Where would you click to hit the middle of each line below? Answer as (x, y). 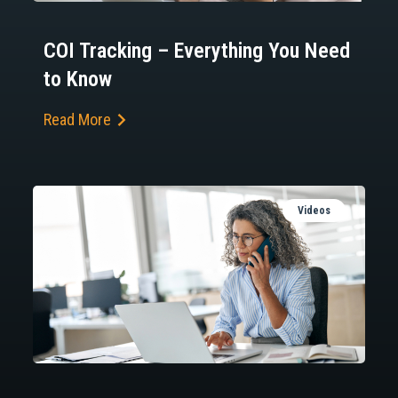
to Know (78, 80)
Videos (314, 211)
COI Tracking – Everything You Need (197, 51)
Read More (77, 120)
